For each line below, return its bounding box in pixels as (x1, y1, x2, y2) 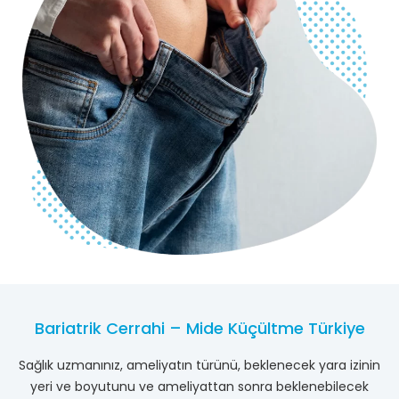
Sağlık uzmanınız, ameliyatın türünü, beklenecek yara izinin (19, 355, 380, 374)
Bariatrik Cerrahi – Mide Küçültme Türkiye (34, 316, 365, 339)
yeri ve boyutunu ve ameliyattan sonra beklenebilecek (30, 377, 369, 395)
